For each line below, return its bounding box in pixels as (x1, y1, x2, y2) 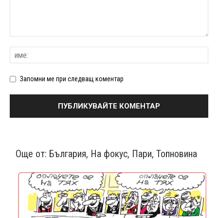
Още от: (16, 147, 49, 160)
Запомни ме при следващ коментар (20, 74, 124, 83)
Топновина (156, 147, 197, 160)
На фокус (91, 147, 127, 160)
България (49, 147, 86, 160)
